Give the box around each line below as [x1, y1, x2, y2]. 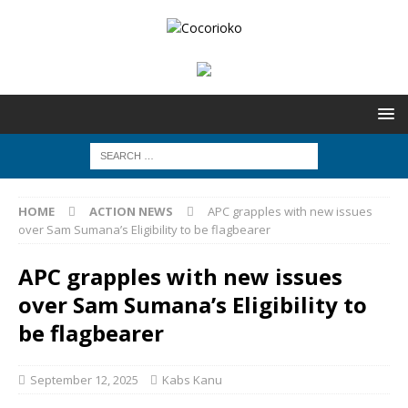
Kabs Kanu [162, 372, 222, 388]
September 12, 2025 [30, 372, 138, 388]
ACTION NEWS [89, 203, 173, 219]
